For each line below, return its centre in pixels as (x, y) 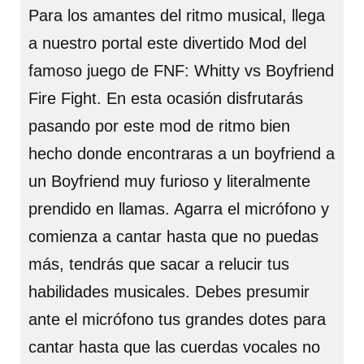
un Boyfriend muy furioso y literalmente (169, 181)
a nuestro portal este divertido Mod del (167, 43)
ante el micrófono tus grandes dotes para (177, 319)
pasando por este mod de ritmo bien (159, 126)
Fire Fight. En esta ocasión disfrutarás (166, 98)
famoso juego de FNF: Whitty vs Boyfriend (181, 71)
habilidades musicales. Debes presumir (169, 292)
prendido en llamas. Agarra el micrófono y (179, 209)
